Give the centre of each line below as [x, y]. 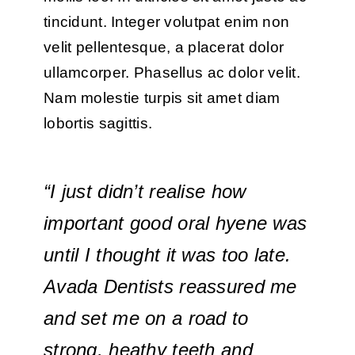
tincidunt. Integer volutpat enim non [166, 21]
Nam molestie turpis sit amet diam [162, 97]
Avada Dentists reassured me [170, 286]
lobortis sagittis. [98, 123]
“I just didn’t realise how [145, 191]
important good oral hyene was [175, 223]
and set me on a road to [146, 318]
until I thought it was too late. [167, 254]
